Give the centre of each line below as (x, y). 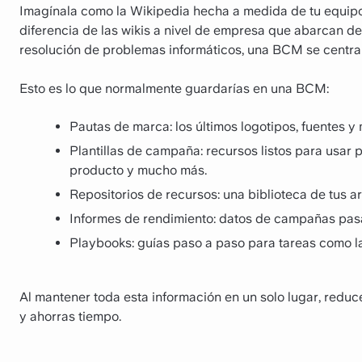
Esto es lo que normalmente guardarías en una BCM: (174, 89)
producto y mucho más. (138, 170)
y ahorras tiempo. (70, 317)
